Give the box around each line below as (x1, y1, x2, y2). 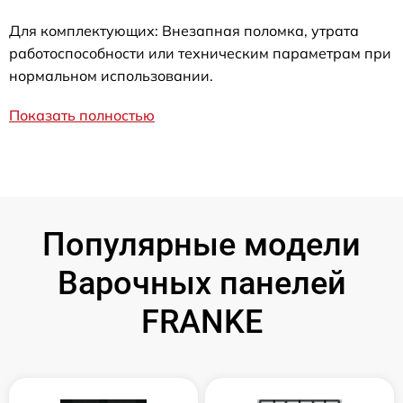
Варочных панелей (57, 264, 346, 302)
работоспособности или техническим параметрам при (9, 43, 391, 62)
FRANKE (140, 302, 263, 341)
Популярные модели (42, 225, 361, 264)
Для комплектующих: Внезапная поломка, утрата (9, 21, 359, 40)
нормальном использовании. (9, 66, 213, 85)
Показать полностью (9, 105, 155, 124)
